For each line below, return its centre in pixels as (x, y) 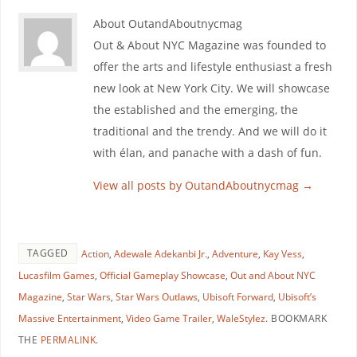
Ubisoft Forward (237, 296)
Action (95, 253)
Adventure (235, 253)
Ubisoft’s (297, 296)
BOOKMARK (298, 318)
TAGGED (47, 253)
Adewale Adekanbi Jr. (160, 253)
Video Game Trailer (169, 318)
